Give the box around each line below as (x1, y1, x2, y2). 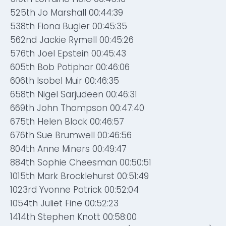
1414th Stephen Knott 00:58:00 (10, 211, 137, 223)
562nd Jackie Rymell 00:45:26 (10, 34, 134, 46)
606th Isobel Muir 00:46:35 (10, 75, 119, 87)
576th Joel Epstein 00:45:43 (10, 47, 126, 60)
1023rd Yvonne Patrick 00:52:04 (10, 184, 139, 196)
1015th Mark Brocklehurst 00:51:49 (10, 170, 149, 182)
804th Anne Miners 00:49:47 (10, 143, 127, 155)
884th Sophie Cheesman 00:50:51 (10, 156, 151, 168)
